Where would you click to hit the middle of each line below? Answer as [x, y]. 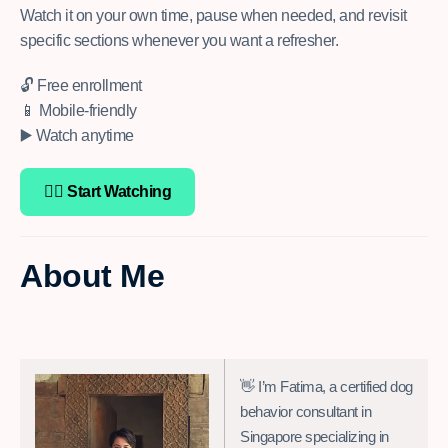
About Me [92, 276]
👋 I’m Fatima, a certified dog [326, 387]
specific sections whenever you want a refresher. [179, 41]
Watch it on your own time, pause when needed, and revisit [213, 16]
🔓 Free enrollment [81, 86]
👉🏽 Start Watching [107, 192]
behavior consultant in [305, 412]
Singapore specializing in [314, 437]
